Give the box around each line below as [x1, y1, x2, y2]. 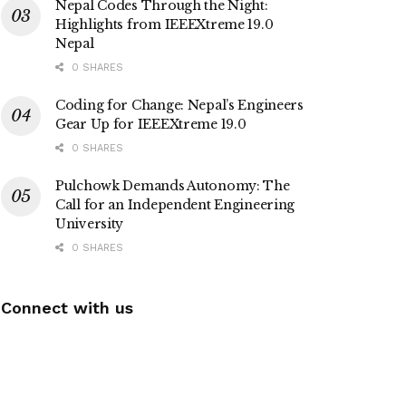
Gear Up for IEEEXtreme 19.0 [55, 116, 246, 133]
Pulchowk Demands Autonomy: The [55, 178, 290, 195]
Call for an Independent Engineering [55, 197, 295, 214]
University [55, 216, 124, 233]
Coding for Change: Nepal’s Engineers [55, 97, 304, 114]
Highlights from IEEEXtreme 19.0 [55, 16, 274, 34]
